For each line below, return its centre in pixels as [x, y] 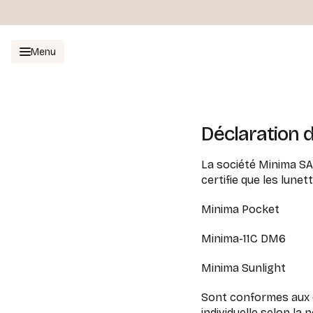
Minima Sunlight [243, 268]
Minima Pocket [240, 209]
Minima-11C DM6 [243, 239]
